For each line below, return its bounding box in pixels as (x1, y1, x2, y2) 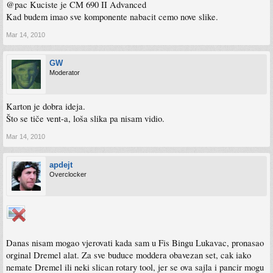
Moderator (49, 69, 80, 77)
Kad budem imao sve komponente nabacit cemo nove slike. (6, 11, 218, 23)
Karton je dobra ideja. (6, 101, 85, 113)
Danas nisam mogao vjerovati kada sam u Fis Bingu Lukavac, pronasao (6, 237, 264, 249)
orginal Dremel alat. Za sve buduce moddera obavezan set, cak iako (6, 249, 251, 261)
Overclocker (49, 171, 87, 179)
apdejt (49, 160, 73, 170)
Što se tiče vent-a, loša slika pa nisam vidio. (6, 113, 165, 125)
